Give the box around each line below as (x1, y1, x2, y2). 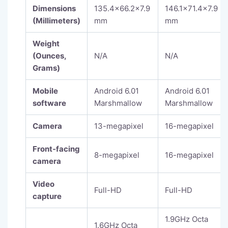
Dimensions (33, 4, 76, 14)
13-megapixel (94, 121, 144, 131)
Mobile (33, 86, 58, 96)
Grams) (33, 63, 60, 73)
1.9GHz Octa (165, 214, 208, 224)
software (33, 98, 66, 108)
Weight (33, 39, 60, 49)
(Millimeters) (33, 16, 80, 26)
